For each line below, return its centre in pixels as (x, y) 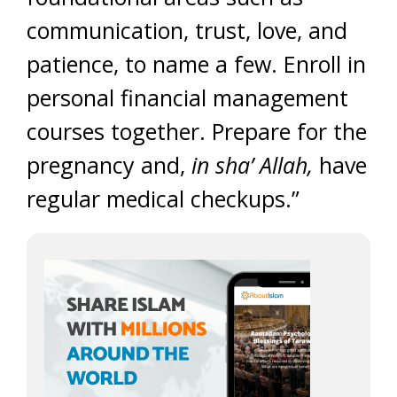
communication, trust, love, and (187, 30)
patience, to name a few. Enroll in (196, 64)
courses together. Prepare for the (197, 131)
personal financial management (187, 97)
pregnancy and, (109, 165)
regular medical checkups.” (163, 198)
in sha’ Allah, (252, 165)
